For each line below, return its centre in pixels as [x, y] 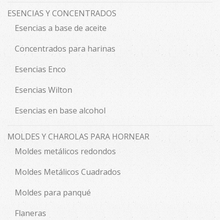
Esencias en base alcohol [60, 110]
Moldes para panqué [53, 192]
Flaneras [30, 213]
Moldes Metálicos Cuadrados [68, 172]
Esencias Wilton [43, 90]
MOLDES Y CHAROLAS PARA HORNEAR [78, 136]
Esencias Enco [40, 69]
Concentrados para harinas [65, 48]
